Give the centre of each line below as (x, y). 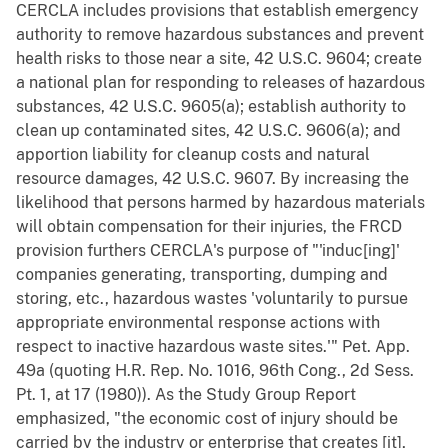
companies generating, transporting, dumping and (202, 275)
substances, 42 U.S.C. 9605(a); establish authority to (211, 107)
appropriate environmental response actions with (198, 323)
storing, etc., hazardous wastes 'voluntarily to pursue (212, 299)
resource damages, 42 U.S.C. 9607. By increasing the (212, 179)
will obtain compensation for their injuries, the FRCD (209, 227)
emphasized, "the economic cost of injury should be (207, 419)
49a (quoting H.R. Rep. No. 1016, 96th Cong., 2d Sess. (215, 371)
